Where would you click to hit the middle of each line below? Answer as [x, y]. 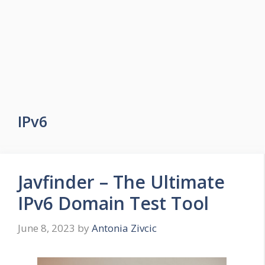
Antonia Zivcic [124, 228]
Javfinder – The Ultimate [121, 182]
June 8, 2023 [46, 228]
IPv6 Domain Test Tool [113, 203]
